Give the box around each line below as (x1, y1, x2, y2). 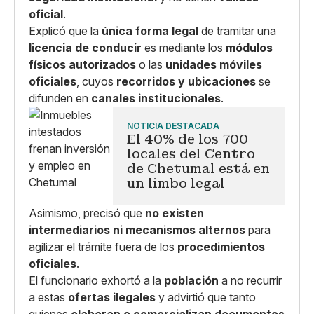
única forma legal (102, 24, 198, 38)
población (164, 273, 219, 287)
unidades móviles (165, 57, 262, 71)
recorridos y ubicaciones (116, 74, 256, 88)
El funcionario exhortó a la (29, 273, 164, 287)
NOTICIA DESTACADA (127, 121, 219, 131)
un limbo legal (127, 175, 225, 191)
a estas (29, 290, 68, 304)
